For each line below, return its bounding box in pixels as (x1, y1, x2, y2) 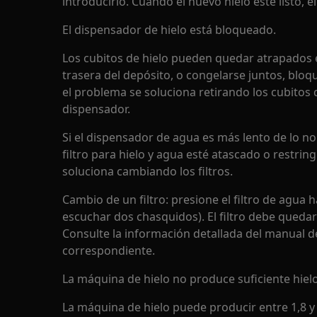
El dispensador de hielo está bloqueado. (62, 22, 276, 38)
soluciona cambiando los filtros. (62, 163, 233, 179)
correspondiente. (62, 243, 155, 258)
